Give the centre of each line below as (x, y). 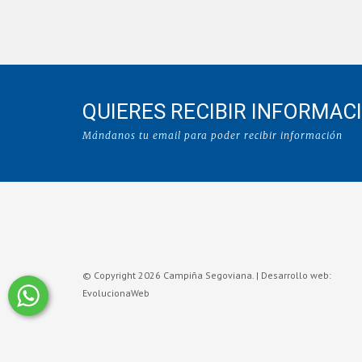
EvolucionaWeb (116, 293)
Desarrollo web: (296, 275)
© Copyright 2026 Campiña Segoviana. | (172, 275)
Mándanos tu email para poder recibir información (213, 135)
